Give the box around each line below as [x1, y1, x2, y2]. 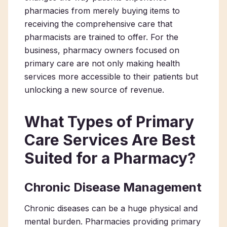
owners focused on [102, 45, 179, 55]
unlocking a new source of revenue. [24, 85, 164, 95]
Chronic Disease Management [24, 180, 202, 195]
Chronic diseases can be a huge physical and [24, 203, 198, 213]
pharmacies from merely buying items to [24, 6, 180, 16]
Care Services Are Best [24, 131, 195, 149]
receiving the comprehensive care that [24, 19, 172, 29]
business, [24, 45, 63, 55]
